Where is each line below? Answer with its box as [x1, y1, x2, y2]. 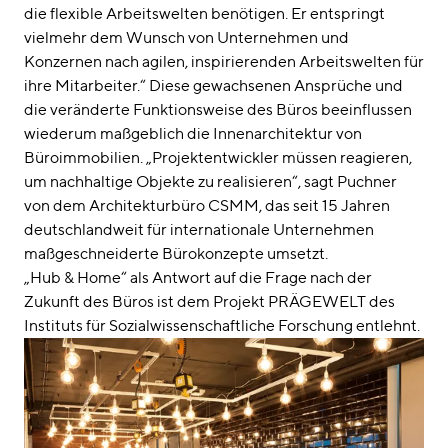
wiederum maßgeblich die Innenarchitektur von [24, 124, 362, 144]
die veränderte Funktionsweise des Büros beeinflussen [24, 100, 412, 120]
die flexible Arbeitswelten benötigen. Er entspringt [24, 4, 385, 24]
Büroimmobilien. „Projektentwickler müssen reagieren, [24, 148, 412, 168]
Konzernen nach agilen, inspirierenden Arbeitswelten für [24, 52, 424, 72]
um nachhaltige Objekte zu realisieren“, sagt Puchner [24, 172, 397, 192]
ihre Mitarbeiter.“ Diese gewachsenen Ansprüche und [24, 76, 403, 96]
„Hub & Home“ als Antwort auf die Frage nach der [24, 268, 372, 288]
